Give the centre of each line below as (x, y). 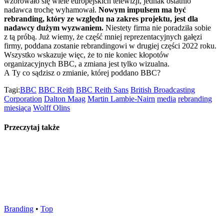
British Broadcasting (163, 89)
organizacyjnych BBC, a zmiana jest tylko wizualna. (87, 63)
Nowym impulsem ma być (142, 9)
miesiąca (17, 107)
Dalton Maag (65, 98)
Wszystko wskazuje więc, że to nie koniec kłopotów (86, 54)
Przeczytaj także (32, 127)
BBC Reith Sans (102, 89)
